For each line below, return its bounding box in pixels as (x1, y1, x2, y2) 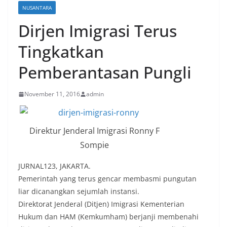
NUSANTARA (22, 4, 52, 12)
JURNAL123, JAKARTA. (18, 161, 91, 171)
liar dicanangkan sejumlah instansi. (18, 186, 139, 197)
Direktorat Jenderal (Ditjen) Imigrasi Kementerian (18, 199, 184, 209)
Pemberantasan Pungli (18, 61, 192, 84)
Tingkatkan (18, 41, 104, 63)
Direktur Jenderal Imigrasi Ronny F (29, 125, 160, 137)
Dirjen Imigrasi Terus (18, 20, 177, 42)
